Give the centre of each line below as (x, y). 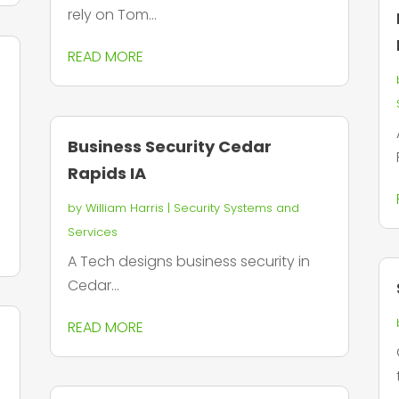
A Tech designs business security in (188, 261)
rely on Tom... (112, 15)
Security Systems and (236, 208)
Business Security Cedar (169, 146)
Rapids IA (106, 173)
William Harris (124, 208)
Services (92, 232)
